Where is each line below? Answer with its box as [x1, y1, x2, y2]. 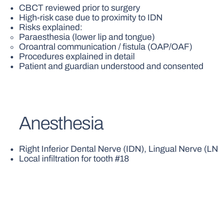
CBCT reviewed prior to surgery [19, 3, 141, 13]
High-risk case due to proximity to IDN [19, 13, 163, 23]
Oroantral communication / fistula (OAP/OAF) [19, 42, 193, 52]
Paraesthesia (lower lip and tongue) [19, 32, 155, 42]
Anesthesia [19, 113, 103, 134]
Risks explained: [19, 22, 83, 33]
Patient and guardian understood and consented [19, 61, 204, 72]
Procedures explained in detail [19, 52, 135, 62]
